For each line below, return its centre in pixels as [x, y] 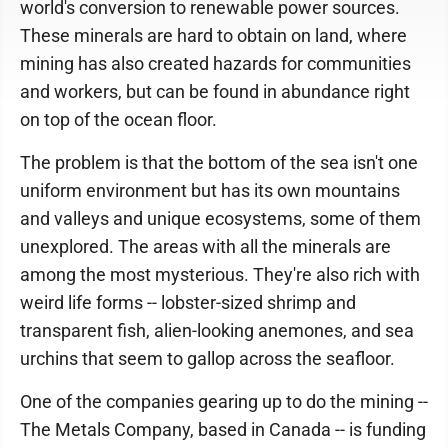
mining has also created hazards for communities [215, 63]
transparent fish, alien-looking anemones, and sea [217, 330]
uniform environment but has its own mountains [210, 190]
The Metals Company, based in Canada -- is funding [223, 429]
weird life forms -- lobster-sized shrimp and [188, 302]
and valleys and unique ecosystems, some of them [220, 218]
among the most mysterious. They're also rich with [220, 274]
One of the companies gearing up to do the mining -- [224, 401]
